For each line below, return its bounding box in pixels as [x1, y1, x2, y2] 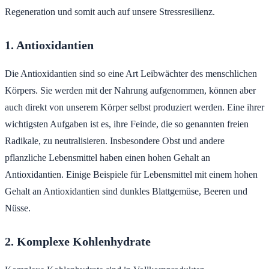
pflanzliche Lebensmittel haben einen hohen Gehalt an [5, 152, 210, 163]
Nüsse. [5, 202, 31, 213]
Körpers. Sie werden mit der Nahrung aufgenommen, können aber [5, 85, 256, 95]
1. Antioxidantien [5, 38, 94, 52]
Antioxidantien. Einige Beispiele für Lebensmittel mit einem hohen [5, 169, 258, 180]
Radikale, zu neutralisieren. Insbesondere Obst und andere [5, 135, 225, 146]
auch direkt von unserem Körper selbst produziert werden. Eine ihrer [5, 101, 264, 112]
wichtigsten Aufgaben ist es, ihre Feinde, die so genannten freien [5, 118, 249, 129]
